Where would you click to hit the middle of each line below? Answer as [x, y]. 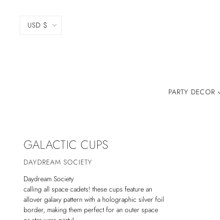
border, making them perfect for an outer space [91, 209]
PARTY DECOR [193, 92]
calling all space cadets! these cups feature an [88, 189]
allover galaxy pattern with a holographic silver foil [94, 199]
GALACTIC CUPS [66, 145]
